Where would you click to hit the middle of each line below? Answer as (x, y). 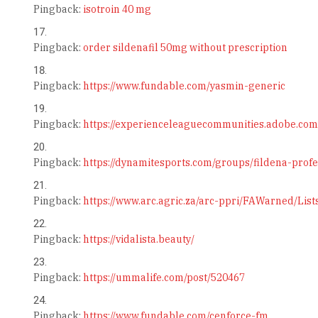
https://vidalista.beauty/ (138, 240)
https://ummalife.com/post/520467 (164, 278)
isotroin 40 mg (117, 10)
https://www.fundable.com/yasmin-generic (184, 86)
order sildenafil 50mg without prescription (185, 48)
